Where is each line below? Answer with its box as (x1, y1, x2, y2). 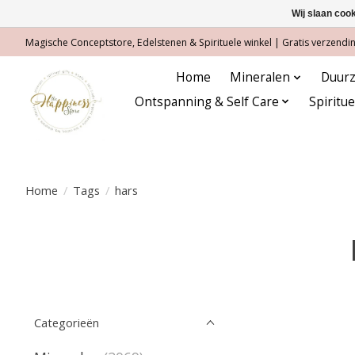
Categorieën (34, 315, 99, 330)
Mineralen (230, 69, 291, 86)
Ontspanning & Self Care (135, 93, 279, 110)
